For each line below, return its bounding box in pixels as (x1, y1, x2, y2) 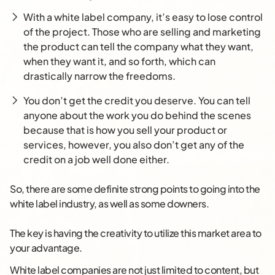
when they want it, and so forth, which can (23, 55, 215, 68)
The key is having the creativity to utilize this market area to (10, 227, 261, 240)
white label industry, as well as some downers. (10, 197, 209, 211)
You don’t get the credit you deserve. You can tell (23, 94, 250, 107)
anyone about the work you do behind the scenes (23, 109, 251, 122)
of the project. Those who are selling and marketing (23, 25, 261, 39)
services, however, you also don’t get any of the (23, 138, 244, 152)
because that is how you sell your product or (23, 123, 227, 137)
